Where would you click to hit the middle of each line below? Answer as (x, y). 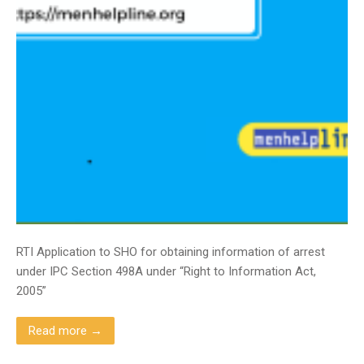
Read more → (65, 331)
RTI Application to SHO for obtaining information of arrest (171, 252)
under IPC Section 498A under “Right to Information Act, (166, 271)
